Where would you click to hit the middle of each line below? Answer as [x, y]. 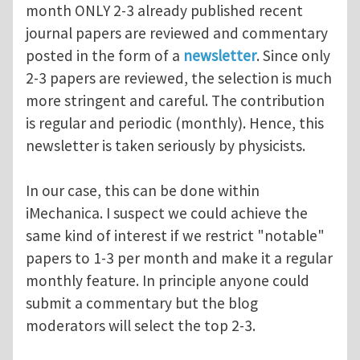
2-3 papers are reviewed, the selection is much [179, 78]
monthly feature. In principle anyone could [168, 281]
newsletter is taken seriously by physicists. [166, 146]
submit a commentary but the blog [142, 303]
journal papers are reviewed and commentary [177, 33]
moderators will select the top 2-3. [141, 326]
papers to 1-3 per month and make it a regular [179, 258]
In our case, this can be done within [143, 191]
